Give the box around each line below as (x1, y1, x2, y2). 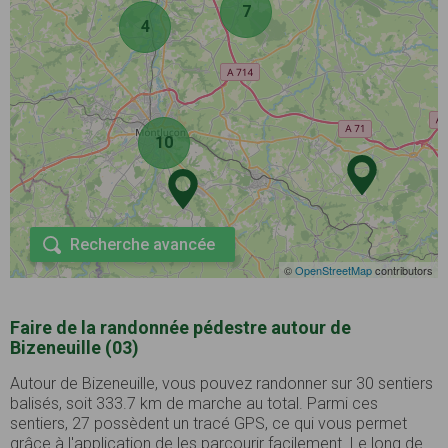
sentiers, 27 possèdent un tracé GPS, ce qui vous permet (10, 414, 407, 434)
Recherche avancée (70, 235, 215, 255)
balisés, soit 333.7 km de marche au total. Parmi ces (10, 394, 378, 414)
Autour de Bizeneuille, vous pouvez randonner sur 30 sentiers (10, 374, 433, 394)
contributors (372, 262, 433, 279)
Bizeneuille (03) (10, 337, 139, 359)
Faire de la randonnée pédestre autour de (10, 317, 351, 339)
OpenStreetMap (295, 262, 372, 279)
